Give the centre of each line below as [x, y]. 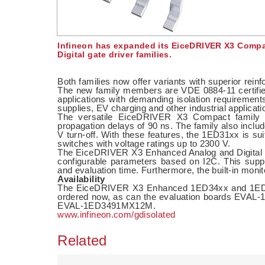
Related [82, 240]
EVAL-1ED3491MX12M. [106, 205]
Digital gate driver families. [115, 54]
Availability [81, 179]
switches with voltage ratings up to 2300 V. [144, 143]
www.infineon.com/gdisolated [117, 214]
